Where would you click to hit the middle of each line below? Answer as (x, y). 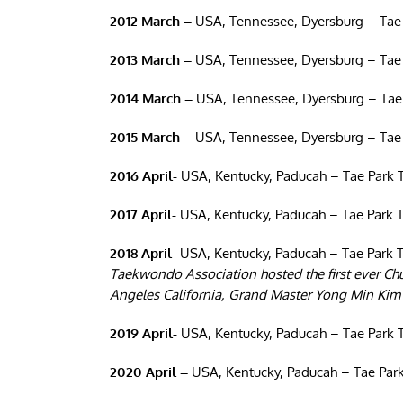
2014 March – (151, 99)
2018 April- (143, 253)
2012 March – (150, 21)
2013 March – (150, 60)
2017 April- (143, 215)
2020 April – (148, 372)
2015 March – (150, 137)
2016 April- (143, 176)
